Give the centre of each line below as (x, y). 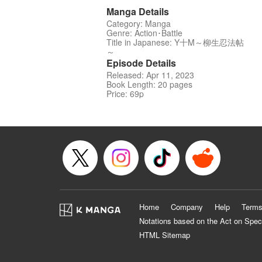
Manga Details (138, 12)
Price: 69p (125, 94)
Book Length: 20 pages (149, 85)
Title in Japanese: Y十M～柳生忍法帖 (175, 42)
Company (187, 207)
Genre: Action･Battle (144, 33)
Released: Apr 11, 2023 (150, 75)
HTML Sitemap (165, 235)
